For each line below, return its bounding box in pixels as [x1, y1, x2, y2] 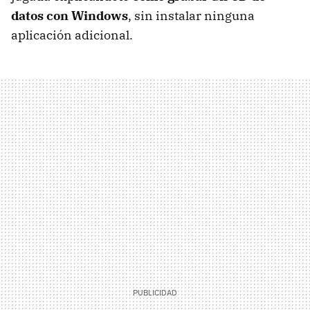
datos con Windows [11, 7, 128, 24]
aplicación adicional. [11, 26, 133, 43]
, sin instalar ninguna [128, 7, 255, 24]
